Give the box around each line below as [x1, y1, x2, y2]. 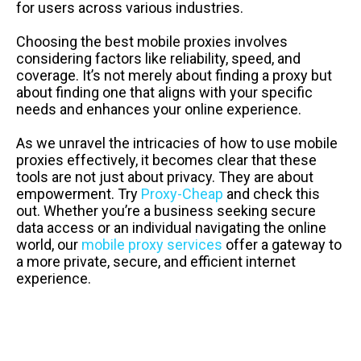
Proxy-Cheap [141, 185, 223, 202]
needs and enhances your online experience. [16, 100, 301, 118]
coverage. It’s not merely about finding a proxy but [16, 66, 332, 84]
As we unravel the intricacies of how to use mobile [16, 134, 338, 151]
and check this [223, 185, 320, 202]
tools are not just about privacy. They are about [16, 168, 313, 185]
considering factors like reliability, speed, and [16, 49, 301, 67]
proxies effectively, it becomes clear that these [16, 151, 317, 168]
